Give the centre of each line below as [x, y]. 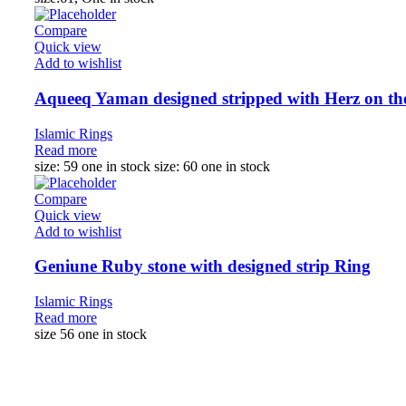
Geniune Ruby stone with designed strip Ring [203, 266]
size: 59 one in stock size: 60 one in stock [152, 166]
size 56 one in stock [91, 333]
